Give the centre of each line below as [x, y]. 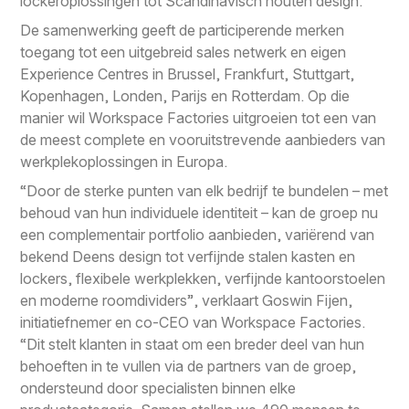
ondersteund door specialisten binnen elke [158, 388]
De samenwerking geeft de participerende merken [183, 30]
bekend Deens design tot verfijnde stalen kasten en [188, 256]
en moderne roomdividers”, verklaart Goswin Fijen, [187, 300]
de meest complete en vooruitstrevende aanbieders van [203, 139]
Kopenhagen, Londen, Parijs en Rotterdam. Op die [185, 95]
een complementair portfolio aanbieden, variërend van [198, 234]
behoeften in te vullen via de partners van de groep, [189, 366]
